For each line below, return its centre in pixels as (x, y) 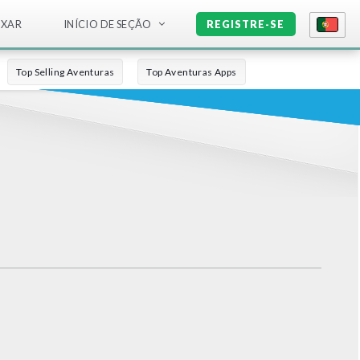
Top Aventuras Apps (192, 72)
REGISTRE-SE (246, 25)
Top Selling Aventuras (65, 72)
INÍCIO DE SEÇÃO (107, 25)
